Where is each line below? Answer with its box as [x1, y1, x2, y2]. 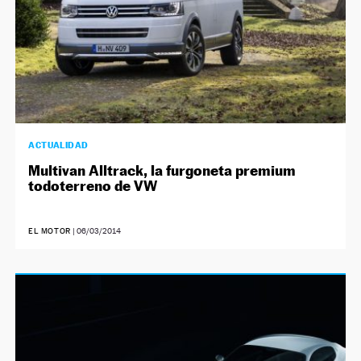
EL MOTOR [28, 226, 71, 236]
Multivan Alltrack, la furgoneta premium [28, 162, 297, 180]
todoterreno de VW [28, 177, 158, 195]
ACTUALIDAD [28, 139, 89, 151]
